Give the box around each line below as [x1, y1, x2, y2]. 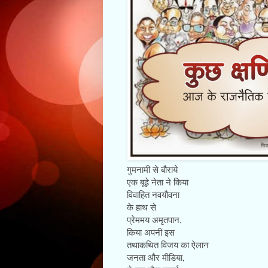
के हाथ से [127, 200, 156, 213]
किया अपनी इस [127, 226, 175, 238]
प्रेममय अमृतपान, [127, 213, 182, 226]
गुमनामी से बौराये [127, 163, 178, 175]
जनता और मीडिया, [127, 251, 185, 263]
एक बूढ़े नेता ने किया [127, 175, 188, 188]
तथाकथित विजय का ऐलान [127, 238, 209, 251]
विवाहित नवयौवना [127, 188, 179, 200]
